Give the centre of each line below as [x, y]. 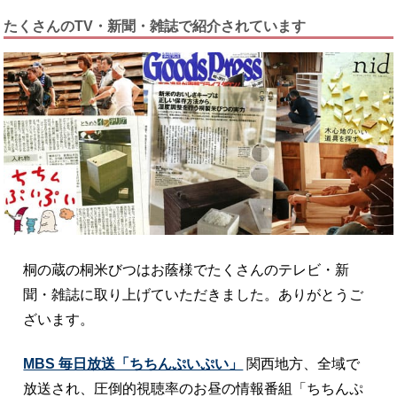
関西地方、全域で [302, 363]
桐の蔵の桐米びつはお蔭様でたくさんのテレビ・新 [187, 269]
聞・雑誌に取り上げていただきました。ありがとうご [194, 294]
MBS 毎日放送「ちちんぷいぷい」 [133, 363]
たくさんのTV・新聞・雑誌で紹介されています [155, 26]
